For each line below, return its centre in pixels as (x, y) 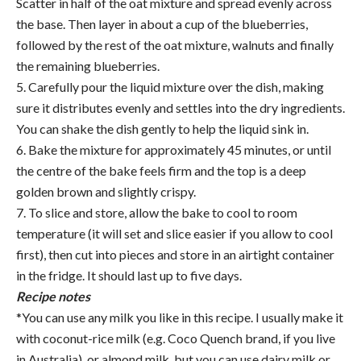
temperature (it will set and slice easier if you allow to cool (174, 233)
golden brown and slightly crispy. (106, 191)
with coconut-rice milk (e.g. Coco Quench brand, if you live (176, 338)
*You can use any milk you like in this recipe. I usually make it (180, 317)
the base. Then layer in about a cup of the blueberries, (162, 23)
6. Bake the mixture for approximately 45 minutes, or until (174, 149)
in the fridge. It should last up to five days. (129, 275)
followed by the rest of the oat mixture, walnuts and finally (175, 44)
